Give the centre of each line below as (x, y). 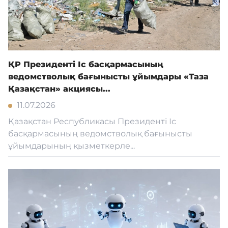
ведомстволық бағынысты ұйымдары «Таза (108, 77)
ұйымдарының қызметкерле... (72, 146)
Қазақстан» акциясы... (59, 89)
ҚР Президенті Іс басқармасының (86, 64)
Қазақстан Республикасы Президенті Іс (92, 121)
